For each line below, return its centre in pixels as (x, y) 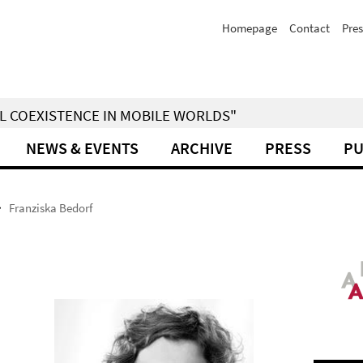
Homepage (250, 28)
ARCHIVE (202, 148)
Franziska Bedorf (51, 208)
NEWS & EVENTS (82, 148)
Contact (310, 28)
